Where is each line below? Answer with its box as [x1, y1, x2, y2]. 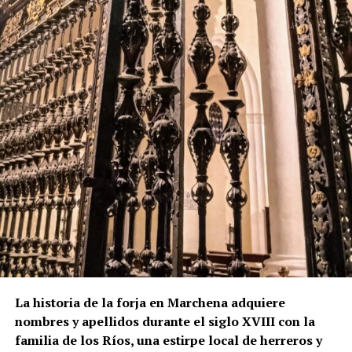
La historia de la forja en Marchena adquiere [14, 293, 285, 311]
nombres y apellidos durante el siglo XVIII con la [14, 312, 315, 330]
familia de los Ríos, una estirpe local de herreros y [14, 331, 322, 349]
